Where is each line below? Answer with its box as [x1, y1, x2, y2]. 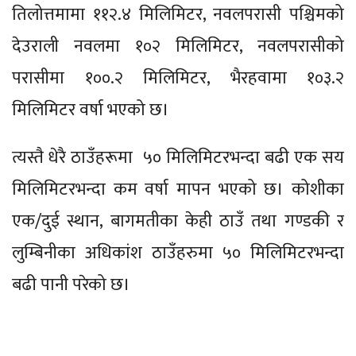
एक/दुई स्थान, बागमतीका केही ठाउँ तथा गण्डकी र [12, 206, 344, 236]
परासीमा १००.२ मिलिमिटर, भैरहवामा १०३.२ [12, 63, 344, 93]
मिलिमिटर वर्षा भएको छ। [12, 95, 169, 125]
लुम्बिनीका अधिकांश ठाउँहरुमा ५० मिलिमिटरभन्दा [12, 238, 344, 268]
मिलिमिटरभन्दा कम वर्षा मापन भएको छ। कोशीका [12, 174, 344, 204]
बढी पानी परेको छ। [12, 269, 130, 300]
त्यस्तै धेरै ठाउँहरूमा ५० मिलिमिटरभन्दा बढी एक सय [12, 142, 344, 172]
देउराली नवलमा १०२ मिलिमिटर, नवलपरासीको [12, 31, 344, 61]
